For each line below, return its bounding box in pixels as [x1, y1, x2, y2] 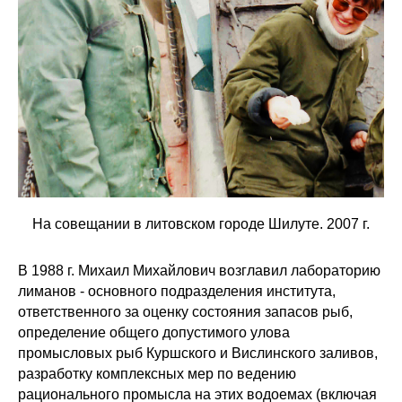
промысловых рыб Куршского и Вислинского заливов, [18, 345, 378, 361]
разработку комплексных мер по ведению [18, 365, 296, 381]
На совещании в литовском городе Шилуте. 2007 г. [32, 215, 370, 232]
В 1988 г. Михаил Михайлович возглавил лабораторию [18, 262, 380, 278]
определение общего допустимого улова [18, 324, 290, 340]
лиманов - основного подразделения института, [18, 283, 336, 299]
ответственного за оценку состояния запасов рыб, [18, 303, 353, 319]
